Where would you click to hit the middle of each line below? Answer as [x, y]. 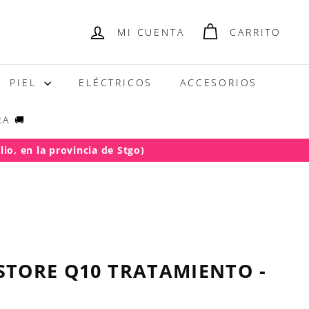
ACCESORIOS [219, 83]
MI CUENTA [151, 32]
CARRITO [256, 32]
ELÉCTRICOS [116, 83]
